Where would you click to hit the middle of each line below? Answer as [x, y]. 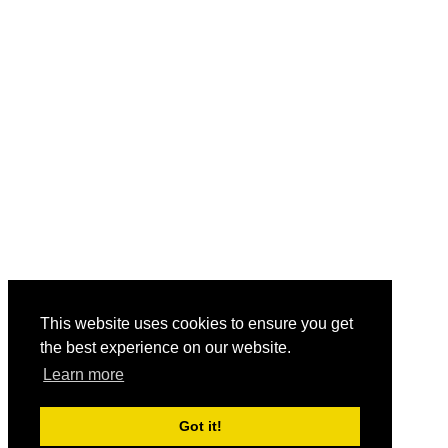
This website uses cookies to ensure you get [196, 324]
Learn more [84, 375]
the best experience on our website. [165, 348]
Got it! [200, 426]
